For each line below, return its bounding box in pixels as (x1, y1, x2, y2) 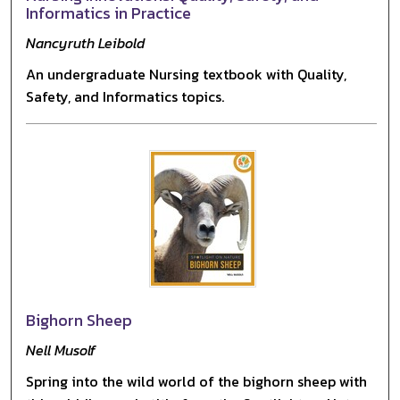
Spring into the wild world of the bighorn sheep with (26, 370, 368, 392)
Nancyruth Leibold (26, 31, 146, 54)
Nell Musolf (26, 338, 96, 361)
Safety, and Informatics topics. (26, 85, 225, 107)
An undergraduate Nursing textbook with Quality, (26, 62, 347, 85)
